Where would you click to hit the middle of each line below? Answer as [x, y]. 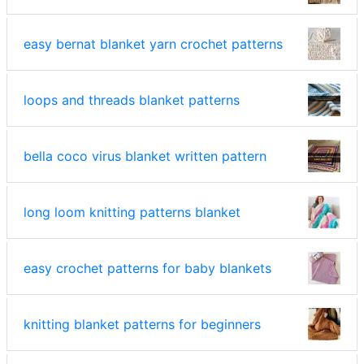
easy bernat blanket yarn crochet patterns [153, 43]
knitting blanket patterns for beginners [142, 324]
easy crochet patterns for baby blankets [147, 268]
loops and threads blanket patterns [132, 100]
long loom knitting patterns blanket [132, 212]
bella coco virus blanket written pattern [145, 156]
